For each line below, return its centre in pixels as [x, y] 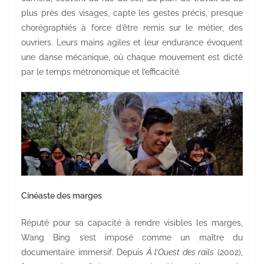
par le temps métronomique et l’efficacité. [101, 72]
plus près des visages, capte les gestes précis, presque [132, 13]
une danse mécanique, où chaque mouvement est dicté [132, 57]
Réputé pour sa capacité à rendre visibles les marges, [132, 223]
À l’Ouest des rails [180, 253]
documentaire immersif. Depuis [84, 253]
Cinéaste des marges [62, 196]
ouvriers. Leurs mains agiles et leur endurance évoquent [132, 43]
